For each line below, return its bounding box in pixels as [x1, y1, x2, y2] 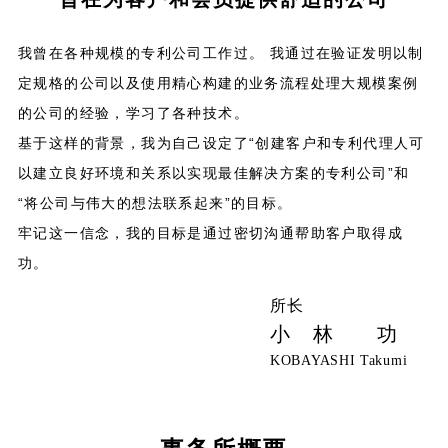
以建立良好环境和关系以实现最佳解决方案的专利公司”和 [17, 164, 410, 181]
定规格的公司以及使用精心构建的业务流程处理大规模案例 [17, 74, 419, 91]
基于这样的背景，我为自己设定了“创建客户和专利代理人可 [17, 134, 425, 151]
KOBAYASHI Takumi [270, 352, 408, 368]
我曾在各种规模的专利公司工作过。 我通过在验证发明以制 [17, 44, 424, 61]
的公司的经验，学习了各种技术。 [17, 104, 249, 121]
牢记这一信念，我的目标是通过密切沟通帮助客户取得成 [17, 224, 403, 241]
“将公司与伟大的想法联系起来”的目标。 [17, 194, 293, 211]
